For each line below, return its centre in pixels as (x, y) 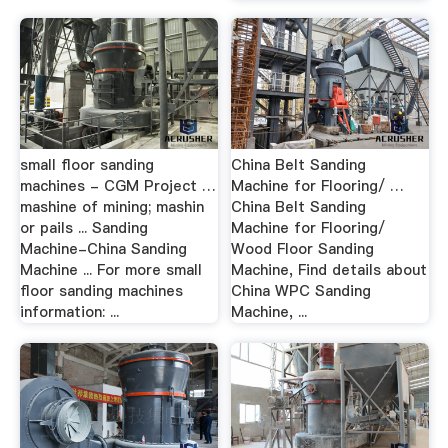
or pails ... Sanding (83, 228)
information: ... (69, 312)
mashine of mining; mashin (111, 207)
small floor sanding (86, 165)
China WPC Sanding (301, 291)
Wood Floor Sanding (303, 249)
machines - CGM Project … (117, 186)
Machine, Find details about (329, 270)
